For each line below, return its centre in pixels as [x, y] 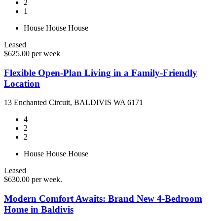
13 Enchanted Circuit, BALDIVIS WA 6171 [74, 103]
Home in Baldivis [39, 209]
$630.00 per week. [33, 180]
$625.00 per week [32, 53]
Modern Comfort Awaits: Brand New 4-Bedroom [103, 198]
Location [22, 83]
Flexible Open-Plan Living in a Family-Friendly [101, 73]
